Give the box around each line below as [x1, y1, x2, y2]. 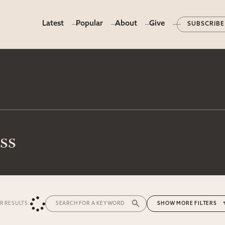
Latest [42, 20, 64, 28]
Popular [76, 20, 103, 28]
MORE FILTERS [176, 201, 217, 206]
